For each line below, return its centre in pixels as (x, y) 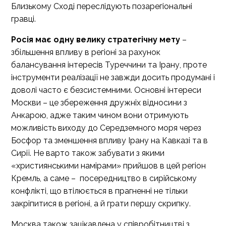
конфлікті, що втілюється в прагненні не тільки (99, 191)
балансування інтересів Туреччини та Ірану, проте (109, 65)
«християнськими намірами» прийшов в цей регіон (108, 166)
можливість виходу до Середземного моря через (106, 128)
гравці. (23, 19)
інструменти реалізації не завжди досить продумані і (113, 77)
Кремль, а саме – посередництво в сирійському (104, 178)
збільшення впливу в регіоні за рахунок (86, 52)
